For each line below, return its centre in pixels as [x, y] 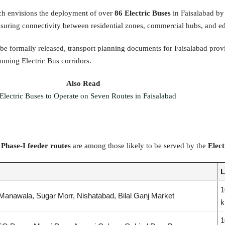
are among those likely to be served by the [139, 146]
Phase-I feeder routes [36, 146]
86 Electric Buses [143, 13]
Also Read [83, 84]
